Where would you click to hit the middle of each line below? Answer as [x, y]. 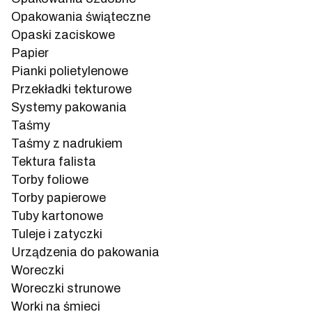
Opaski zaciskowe [63, 34]
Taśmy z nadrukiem [67, 143]
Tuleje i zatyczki [57, 234]
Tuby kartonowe [57, 216]
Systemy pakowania [69, 107]
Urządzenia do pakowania [85, 252]
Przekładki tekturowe [71, 89]
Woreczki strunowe [66, 288]
